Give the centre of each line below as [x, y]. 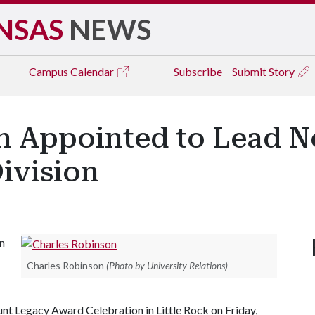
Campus [50, 71]
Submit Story [264, 71]
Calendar [93, 71]
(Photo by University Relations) [167, 265]
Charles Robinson [65, 265]
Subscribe [198, 71]
